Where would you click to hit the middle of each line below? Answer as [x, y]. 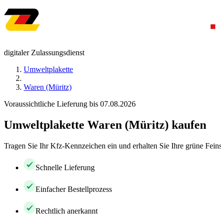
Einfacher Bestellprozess [74, 189]
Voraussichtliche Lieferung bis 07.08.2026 [70, 104]
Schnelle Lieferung [65, 167]
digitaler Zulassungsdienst [44, 53]
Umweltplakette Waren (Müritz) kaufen [105, 125]
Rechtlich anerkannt [67, 211]
